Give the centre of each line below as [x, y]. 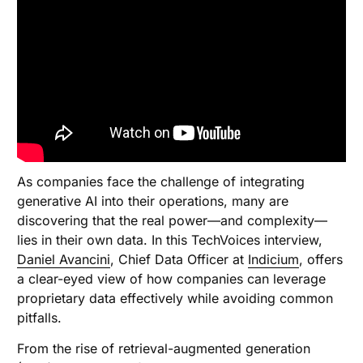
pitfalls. [40, 318]
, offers [321, 260]
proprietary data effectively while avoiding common [175, 299]
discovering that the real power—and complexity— [173, 221]
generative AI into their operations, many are [153, 201]
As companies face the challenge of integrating [161, 182]
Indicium [274, 260]
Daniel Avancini [64, 260]
